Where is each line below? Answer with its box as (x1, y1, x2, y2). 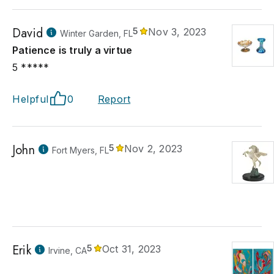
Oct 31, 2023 (102, 243, 161, 255)
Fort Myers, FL (51, 145, 109, 155)
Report (98, 93, 131, 105)
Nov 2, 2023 (124, 143, 183, 155)
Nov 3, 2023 (148, 26, 207, 38)
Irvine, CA (48, 245, 87, 256)
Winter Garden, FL (60, 28, 133, 39)
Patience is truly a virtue (12, 44, 133, 56)
